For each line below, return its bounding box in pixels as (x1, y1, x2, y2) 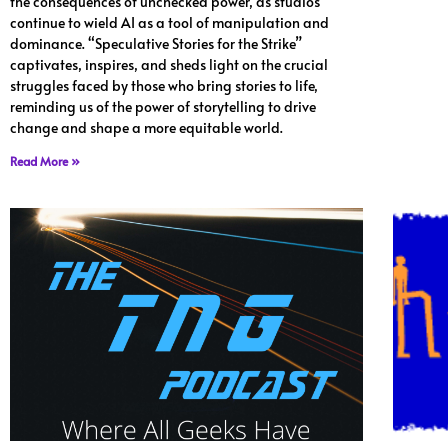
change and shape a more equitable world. (10, 118, 283, 138)
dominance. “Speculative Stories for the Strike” (10, 34, 302, 54)
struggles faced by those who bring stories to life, (10, 76, 318, 96)
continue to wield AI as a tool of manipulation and (10, 13, 329, 33)
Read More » (10, 153, 80, 170)
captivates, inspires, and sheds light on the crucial (10, 55, 328, 75)
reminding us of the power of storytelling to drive (10, 97, 316, 117)
